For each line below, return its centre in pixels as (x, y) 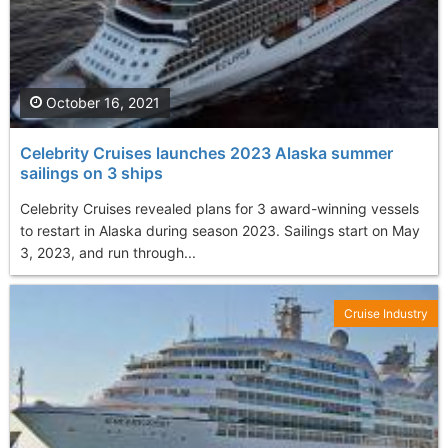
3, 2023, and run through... (108, 252)
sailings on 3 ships (91, 172)
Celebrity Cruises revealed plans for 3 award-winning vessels (219, 208)
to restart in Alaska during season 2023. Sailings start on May (220, 230)
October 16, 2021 (101, 102)
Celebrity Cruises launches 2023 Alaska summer (206, 152)
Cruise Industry (386, 313)
